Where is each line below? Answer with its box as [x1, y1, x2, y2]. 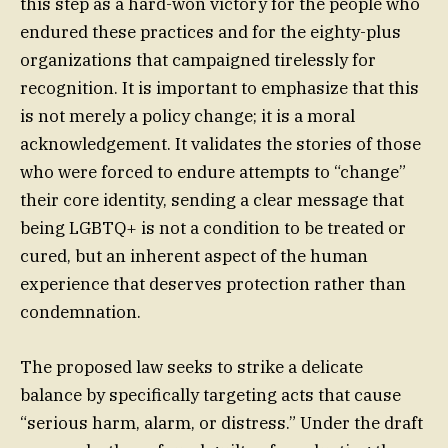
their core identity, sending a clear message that [20, 189, 404, 212]
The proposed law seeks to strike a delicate [20, 355, 363, 378]
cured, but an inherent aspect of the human [20, 245, 368, 268]
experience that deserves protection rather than [20, 273, 406, 296]
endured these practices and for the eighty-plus [20, 21, 401, 44]
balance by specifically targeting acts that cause [20, 383, 401, 406]
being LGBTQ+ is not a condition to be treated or [20, 217, 406, 240]
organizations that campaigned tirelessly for [20, 49, 376, 72]
